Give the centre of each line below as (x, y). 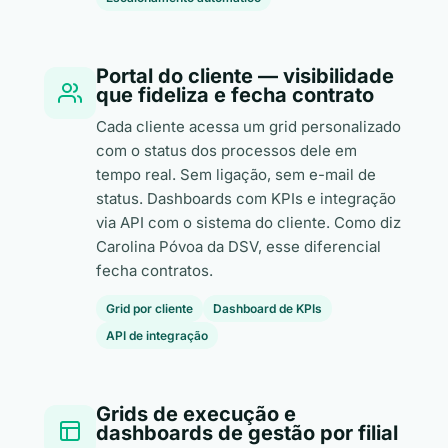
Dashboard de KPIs (267, 308)
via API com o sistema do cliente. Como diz (248, 222)
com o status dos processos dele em (226, 150)
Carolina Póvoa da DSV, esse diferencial (238, 246)
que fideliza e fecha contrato (235, 95)
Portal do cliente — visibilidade (245, 76)
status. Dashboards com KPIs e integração (246, 198)
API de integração (157, 335)
